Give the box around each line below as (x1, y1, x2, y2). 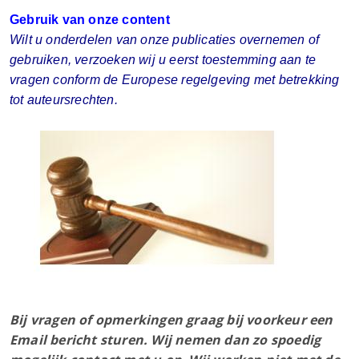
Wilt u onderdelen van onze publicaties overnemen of (10, 32, 320, 46)
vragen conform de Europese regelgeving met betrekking (10, 72, 340, 87)
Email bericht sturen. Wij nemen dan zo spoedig (10, 330, 321, 349)
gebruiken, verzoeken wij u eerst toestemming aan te (10, 52, 317, 67)
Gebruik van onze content (10, 12, 170, 26)
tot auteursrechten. (10, 92, 118, 107)
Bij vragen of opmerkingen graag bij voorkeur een (10, 310, 333, 329)
